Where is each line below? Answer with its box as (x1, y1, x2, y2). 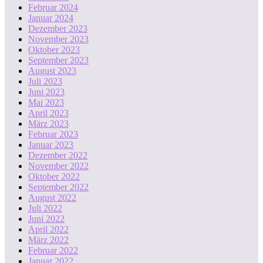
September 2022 (28, 181, 89, 192)
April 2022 (28, 224, 69, 234)
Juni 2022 (28, 213, 65, 224)
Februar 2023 (28, 129, 78, 139)
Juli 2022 (28, 203, 62, 213)
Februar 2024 (28, 2, 78, 12)
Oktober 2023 (28, 44, 80, 55)
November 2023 (28, 33, 89, 44)
